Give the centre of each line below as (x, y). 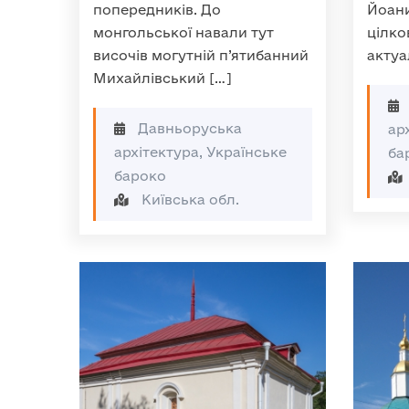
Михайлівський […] (163, 78)
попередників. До (157, 10)
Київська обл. (189, 199)
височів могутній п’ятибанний (201, 55)
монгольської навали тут (184, 32)
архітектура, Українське (200, 152)
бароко (140, 176)
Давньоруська (188, 128)
